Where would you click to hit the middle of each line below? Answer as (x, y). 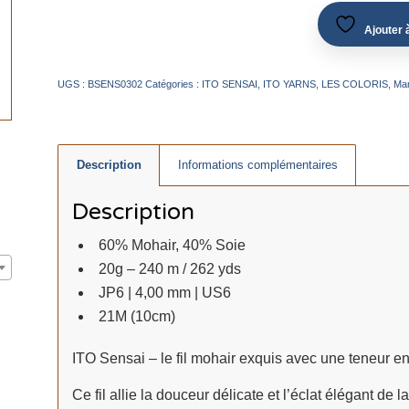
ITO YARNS (289, 84)
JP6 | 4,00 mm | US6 (164, 293)
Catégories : (173, 84)
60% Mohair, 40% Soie (172, 245)
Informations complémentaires (257, 165)
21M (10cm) (136, 316)
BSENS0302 (115, 84)
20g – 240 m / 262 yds (169, 269)
